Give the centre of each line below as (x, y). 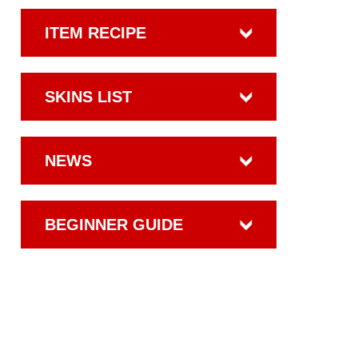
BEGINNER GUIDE (114, 224)
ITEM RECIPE (95, 32)
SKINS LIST (88, 96)
